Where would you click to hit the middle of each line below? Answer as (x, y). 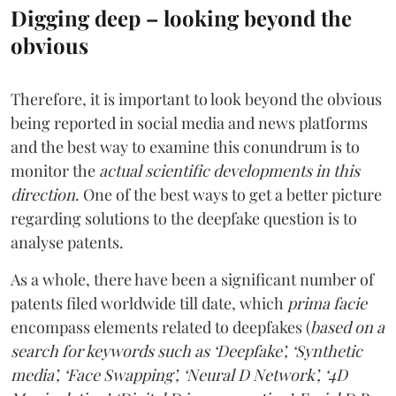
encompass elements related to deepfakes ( (160, 327)
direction (43, 194)
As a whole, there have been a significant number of (192, 279)
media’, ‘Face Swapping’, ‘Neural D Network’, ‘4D (179, 374)
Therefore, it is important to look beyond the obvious (196, 99)
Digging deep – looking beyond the (181, 17)
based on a (347, 327)
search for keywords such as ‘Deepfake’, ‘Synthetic (187, 350)
